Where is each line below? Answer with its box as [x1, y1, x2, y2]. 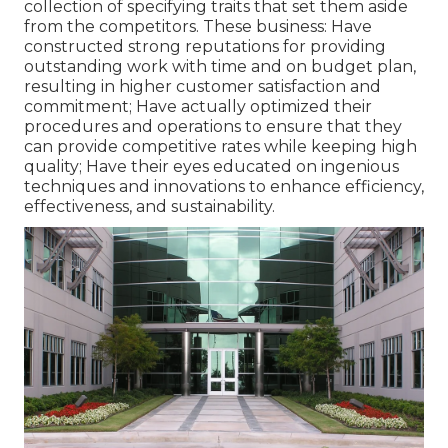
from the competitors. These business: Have [24, 17, 372, 37]
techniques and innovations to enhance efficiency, [24, 177, 424, 197]
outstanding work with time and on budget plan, [24, 57, 416, 77]
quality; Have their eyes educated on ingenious [24, 157, 399, 177]
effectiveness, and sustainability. [24, 197, 275, 217]
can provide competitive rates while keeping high [24, 137, 417, 157]
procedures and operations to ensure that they [24, 117, 402, 137]
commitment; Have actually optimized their [24, 97, 372, 117]
